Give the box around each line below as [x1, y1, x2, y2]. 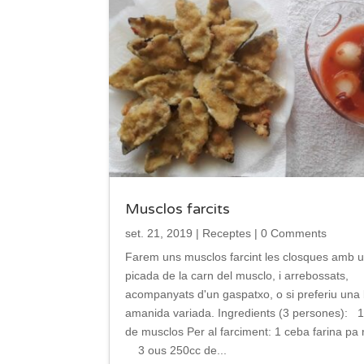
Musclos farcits [125, 199, 231, 218]
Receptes [202, 226, 252, 240]
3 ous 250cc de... [125, 343, 227, 357]
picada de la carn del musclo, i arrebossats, [125, 268, 349, 282]
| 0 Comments [251, 226, 327, 240]
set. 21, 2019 [125, 226, 193, 240]
